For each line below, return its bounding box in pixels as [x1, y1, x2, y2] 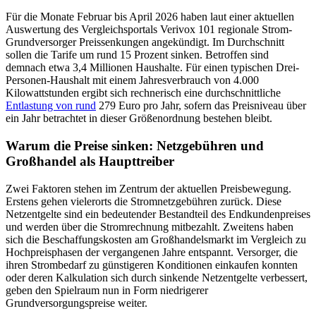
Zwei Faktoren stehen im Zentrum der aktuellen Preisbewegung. [6, 182, 291, 195]
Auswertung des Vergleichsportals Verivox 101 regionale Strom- [6, 23, 292, 36]
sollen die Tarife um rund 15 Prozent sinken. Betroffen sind [6, 49, 269, 61]
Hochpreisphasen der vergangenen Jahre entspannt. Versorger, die [6, 245, 298, 258]
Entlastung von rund [6, 99, 96, 112]
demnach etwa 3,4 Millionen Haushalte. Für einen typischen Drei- [6, 61, 299, 74]
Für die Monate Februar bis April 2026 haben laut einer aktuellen [6, 11, 294, 23]
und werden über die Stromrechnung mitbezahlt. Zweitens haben [6, 220, 293, 233]
